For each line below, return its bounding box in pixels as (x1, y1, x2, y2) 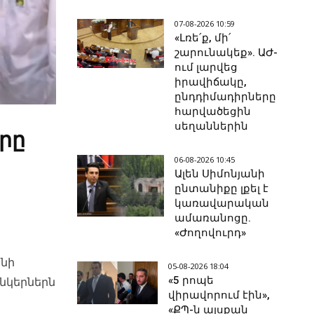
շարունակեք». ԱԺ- (175, 46, 278, 60)
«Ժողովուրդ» (175, 226, 247, 240)
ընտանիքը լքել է (175, 182, 269, 196)
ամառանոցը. (175, 212, 252, 225)
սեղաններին (175, 120, 249, 133)
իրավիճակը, (175, 76, 247, 89)
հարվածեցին (175, 105, 252, 118)
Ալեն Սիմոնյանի (175, 168, 266, 181)
